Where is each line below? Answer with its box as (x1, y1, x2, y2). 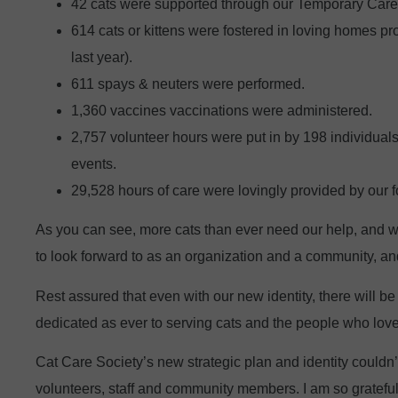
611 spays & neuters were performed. (71, 76, 305, 92)
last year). (71, 50, 132, 66)
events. (71, 156, 116, 172)
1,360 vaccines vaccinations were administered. (71, 103, 372, 119)
